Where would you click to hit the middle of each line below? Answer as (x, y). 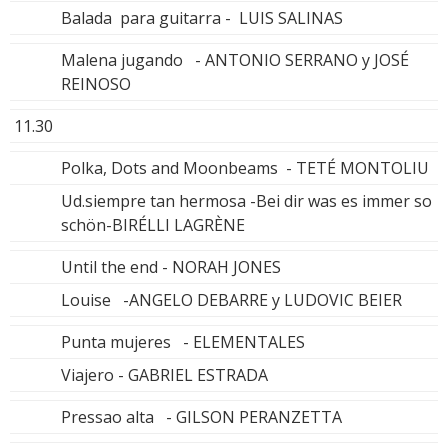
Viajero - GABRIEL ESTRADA (164, 374)
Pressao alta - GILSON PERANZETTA (201, 416)
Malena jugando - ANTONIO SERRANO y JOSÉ (235, 59)
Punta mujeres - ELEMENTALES (183, 341)
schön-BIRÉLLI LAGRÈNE (153, 224)
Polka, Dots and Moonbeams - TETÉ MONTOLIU (245, 167)
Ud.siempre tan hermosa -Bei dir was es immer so (246, 200)
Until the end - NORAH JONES (171, 266)
